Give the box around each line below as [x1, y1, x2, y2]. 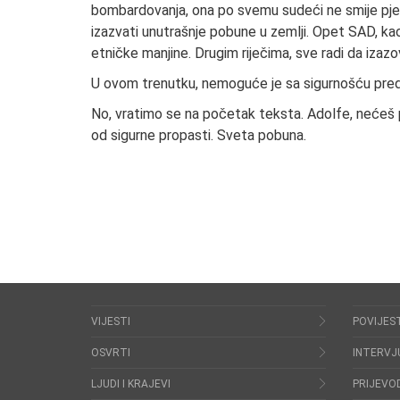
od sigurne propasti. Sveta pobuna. [91, 126, 306, 144]
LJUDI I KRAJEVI [91, 377, 171, 390]
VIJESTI [91, 314, 130, 328]
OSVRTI [91, 346, 130, 359]
